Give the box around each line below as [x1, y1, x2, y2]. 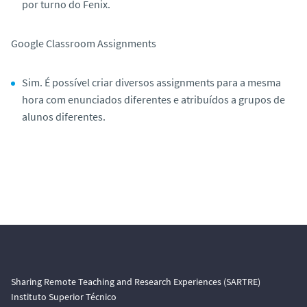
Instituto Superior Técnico [11, 291, 116, 303]
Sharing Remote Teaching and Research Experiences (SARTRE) [11, 275, 260, 288]
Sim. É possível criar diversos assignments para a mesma [22, 75, 281, 89]
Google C [11, 36, 52, 50]
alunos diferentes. [22, 109, 106, 123]
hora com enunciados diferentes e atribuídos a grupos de [22, 92, 285, 106]
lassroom [52, 36, 95, 50]
